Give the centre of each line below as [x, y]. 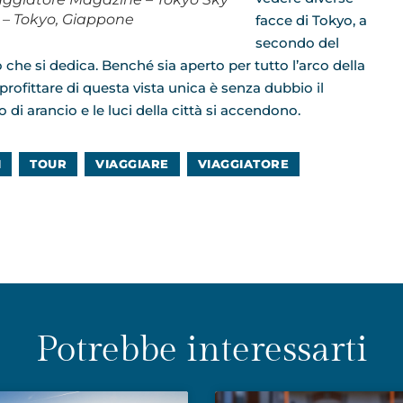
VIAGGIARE [132, 164]
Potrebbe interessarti [201, 350]
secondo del [297, 42]
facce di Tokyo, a [311, 20]
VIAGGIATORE [243, 164]
